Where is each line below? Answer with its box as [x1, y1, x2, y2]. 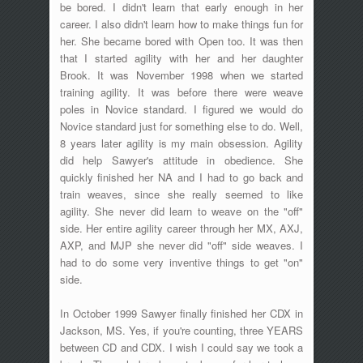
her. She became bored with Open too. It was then [59, 32, 304, 49]
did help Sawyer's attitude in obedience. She [59, 152, 304, 168]
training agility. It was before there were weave [59, 83, 304, 100]
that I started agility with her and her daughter [59, 49, 304, 66]
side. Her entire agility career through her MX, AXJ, [59, 220, 304, 236]
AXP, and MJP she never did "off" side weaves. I [59, 237, 304, 253]
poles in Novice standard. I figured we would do [59, 100, 304, 117]
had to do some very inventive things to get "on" [59, 254, 304, 270]
